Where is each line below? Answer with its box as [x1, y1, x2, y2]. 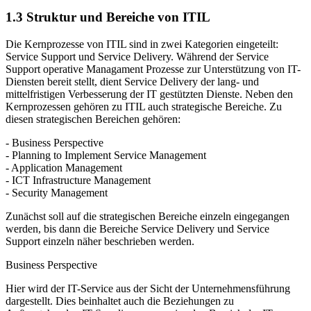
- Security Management [6, 186, 108, 199]
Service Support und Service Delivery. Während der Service [6, 50, 269, 62]
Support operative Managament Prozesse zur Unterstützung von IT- [6, 62, 301, 75]
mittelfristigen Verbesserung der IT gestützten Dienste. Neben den [6, 87, 293, 100]
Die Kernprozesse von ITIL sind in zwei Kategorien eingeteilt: [6, 37, 278, 50]
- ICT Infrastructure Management [6, 174, 151, 186]
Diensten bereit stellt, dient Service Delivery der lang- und [6, 75, 259, 87]
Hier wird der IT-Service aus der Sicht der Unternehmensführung [6, 282, 290, 294]
